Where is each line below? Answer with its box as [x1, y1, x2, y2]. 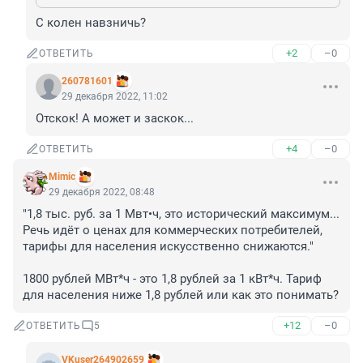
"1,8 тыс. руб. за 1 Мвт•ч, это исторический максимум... [23, 207, 340, 222]
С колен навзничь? [36, 15, 146, 31]
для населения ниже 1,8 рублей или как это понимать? [23, 288, 339, 303]
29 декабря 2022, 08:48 [49, 186, 155, 199]
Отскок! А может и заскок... [36, 111, 194, 126]
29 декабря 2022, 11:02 [62, 91, 168, 103]
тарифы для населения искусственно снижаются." [23, 239, 314, 254]
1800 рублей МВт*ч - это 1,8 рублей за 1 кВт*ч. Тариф [23, 271, 322, 287]
